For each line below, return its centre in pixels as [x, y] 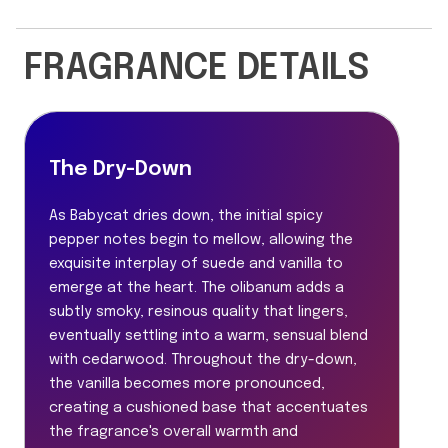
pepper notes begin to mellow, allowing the [201, 239]
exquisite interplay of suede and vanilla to [196, 263]
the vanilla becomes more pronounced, [187, 383]
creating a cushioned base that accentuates [208, 407]
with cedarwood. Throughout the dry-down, [203, 359]
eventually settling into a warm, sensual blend [208, 335]
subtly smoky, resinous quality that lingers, [198, 311]
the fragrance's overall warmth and [173, 431]
